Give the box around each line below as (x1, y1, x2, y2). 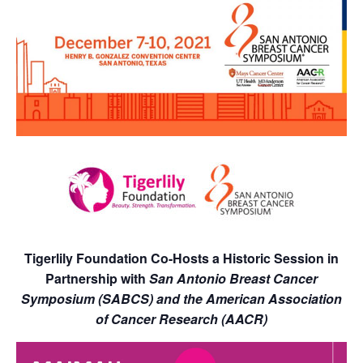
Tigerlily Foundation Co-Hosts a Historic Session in (24, 249, 339, 268)
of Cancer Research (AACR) (96, 310, 267, 329)
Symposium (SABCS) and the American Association (21, 289, 342, 309)
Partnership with (45, 269, 149, 288)
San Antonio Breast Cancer (149, 269, 318, 288)
